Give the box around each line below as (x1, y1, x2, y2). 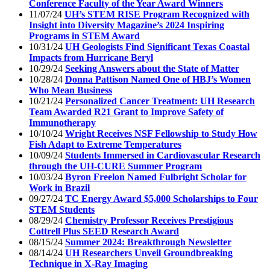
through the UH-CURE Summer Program (29, 160, 202, 171)
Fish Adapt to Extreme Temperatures (29, 139, 181, 149)
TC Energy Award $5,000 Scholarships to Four (65, 193, 258, 204)
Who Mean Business (29, 84, 112, 95)
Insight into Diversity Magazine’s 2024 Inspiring (29, 19, 224, 30)
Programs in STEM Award (29, 30, 140, 41)
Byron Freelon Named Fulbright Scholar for (65, 171, 246, 182)
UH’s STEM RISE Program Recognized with (64, 8, 250, 19)
